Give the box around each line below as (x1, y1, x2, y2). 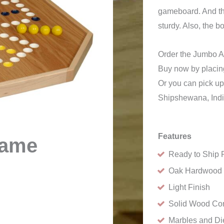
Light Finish (168, 183, 210, 191)
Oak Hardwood (168, 166, 222, 175)
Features (158, 132, 192, 140)
